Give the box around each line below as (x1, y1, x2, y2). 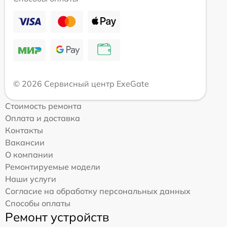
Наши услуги (5, 173, 56, 184)
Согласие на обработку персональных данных (5, 185, 191, 196)
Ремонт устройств (5, 209, 109, 224)
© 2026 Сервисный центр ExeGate (13, 78, 149, 89)
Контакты (5, 125, 43, 135)
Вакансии (5, 137, 45, 147)
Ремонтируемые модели (5, 161, 100, 172)
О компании (5, 149, 53, 160)
